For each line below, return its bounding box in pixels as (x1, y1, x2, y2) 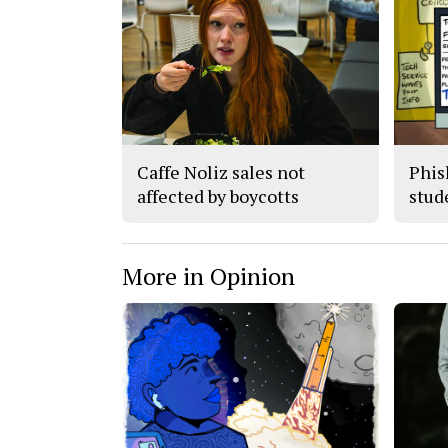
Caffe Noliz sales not (137, 160, 305, 185)
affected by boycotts (137, 184, 299, 209)
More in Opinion (122, 260, 295, 293)
